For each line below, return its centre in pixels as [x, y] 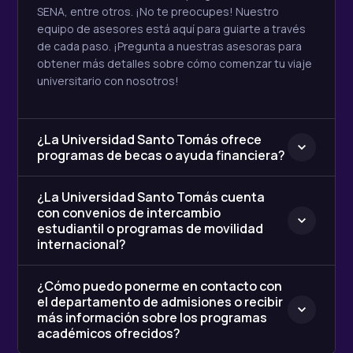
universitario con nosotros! [108, 81]
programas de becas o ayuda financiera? [161, 156]
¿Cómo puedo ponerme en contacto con [160, 286]
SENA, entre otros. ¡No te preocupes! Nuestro [158, 12]
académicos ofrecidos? [109, 334]
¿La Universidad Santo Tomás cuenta [151, 197]
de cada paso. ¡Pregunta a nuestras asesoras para [169, 46]
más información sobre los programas [152, 318]
